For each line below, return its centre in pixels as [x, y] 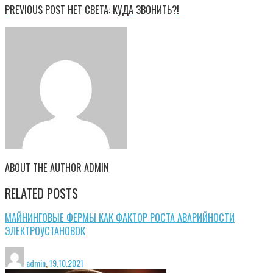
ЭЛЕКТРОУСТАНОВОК [45, 230]
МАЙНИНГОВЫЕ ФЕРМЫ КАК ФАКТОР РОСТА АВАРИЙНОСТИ [120, 217]
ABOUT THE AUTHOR [43, 168]
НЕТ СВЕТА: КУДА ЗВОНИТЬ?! [122, 10]
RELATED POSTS [41, 193]
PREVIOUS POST [35, 10]
